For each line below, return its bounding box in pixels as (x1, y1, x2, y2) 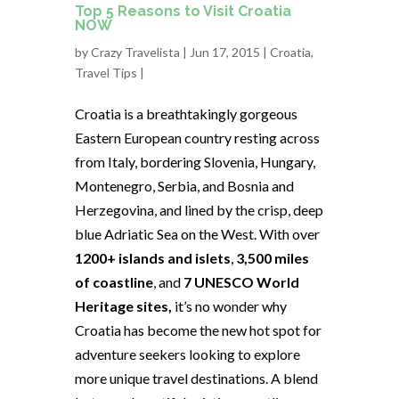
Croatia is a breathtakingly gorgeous (75, 104, 297, 122)
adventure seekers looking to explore (75, 345, 300, 362)
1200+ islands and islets (75, 248, 231, 266)
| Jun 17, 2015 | (180, 44, 270, 60)
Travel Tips (75, 64, 137, 80)
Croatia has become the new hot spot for (75, 321, 322, 338)
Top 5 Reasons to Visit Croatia (75, 2, 291, 20)
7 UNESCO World (183, 273, 299, 290)
